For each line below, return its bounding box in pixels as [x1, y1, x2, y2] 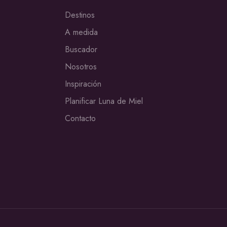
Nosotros [65, 61, 97, 73]
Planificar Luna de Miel [65, 95, 143, 107]
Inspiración [65, 78, 101, 90]
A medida [65, 26, 98, 39]
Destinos [65, 9, 95, 21]
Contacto [65, 112, 96, 125]
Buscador [65, 44, 97, 56]
